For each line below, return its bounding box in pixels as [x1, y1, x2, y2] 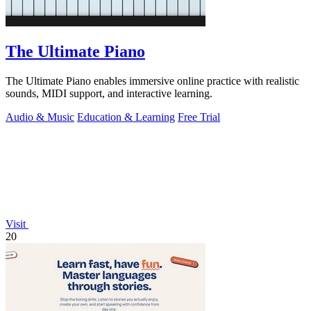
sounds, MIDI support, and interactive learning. [6, 87, 212, 100]
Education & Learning [77, 111, 175, 124]
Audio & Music [6, 111, 74, 124]
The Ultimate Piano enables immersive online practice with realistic [6, 75, 299, 87]
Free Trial [178, 111, 220, 124]
